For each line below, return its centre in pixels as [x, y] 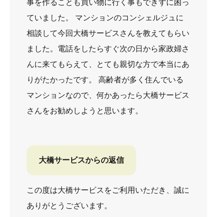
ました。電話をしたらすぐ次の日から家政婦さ [108, 48]
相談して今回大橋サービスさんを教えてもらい [108, 33]
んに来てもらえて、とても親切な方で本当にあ [108, 64]
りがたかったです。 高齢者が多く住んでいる [105, 79]
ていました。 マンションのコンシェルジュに [105, 17]
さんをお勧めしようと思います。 [85, 110]
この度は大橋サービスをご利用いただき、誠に [108, 190]
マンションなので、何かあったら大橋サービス [108, 95]
